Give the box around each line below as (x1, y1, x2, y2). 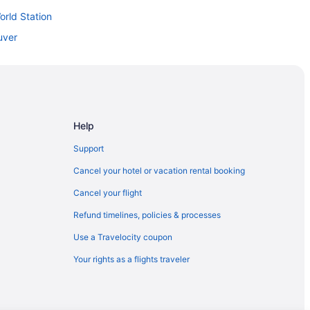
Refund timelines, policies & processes (73, 209, 221, 220)
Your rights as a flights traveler (73, 253, 190, 264)
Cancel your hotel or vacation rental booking (73, 165, 245, 176)
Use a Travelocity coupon (73, 231, 172, 242)
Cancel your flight (73, 187, 142, 198)
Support (73, 143, 104, 154)
